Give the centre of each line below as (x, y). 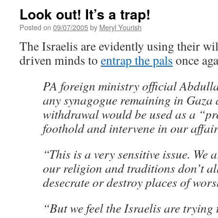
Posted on (35, 27)
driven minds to (60, 60)
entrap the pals (137, 60)
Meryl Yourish (120, 27)
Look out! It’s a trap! (85, 14)
